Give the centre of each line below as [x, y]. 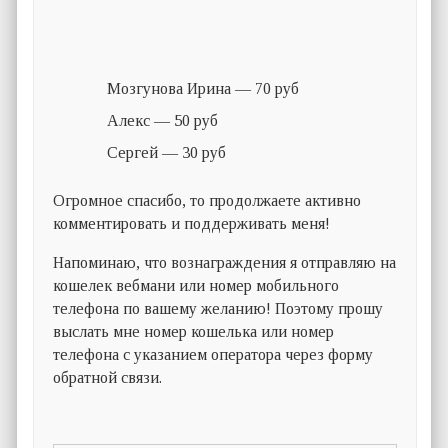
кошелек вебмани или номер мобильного [196, 286]
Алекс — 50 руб [163, 121]
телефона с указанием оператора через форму [213, 355]
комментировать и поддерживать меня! [192, 224]
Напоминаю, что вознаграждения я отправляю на [225, 263]
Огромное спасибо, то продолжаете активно [207, 201]
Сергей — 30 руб [167, 153]
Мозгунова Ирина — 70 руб [203, 89]
